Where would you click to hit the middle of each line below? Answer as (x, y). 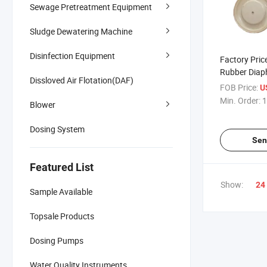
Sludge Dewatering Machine (81, 31)
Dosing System (57, 129)
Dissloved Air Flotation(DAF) (82, 80)
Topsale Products (62, 216)
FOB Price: (239, 87)
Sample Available (61, 191)
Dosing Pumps (57, 240)
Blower (43, 104)
